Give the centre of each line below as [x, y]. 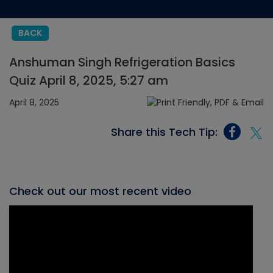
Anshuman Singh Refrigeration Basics [122, 62]
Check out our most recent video [100, 191]
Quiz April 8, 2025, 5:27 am [89, 80]
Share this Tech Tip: [164, 132]
